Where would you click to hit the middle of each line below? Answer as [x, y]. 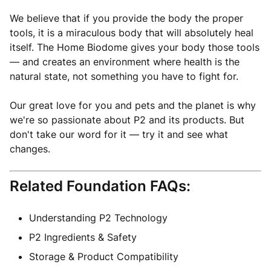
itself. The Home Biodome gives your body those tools [135, 47]
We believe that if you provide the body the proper [126, 18]
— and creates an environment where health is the [125, 62]
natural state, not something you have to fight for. [124, 76]
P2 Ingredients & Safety [83, 237]
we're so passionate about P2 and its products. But [127, 120]
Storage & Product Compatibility [104, 256]
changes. [30, 149]
